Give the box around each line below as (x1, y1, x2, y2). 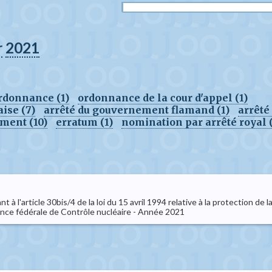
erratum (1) (56, 116, 113, 128)
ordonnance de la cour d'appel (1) (78, 92, 248, 104)
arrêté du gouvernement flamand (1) (44, 104, 229, 116)
